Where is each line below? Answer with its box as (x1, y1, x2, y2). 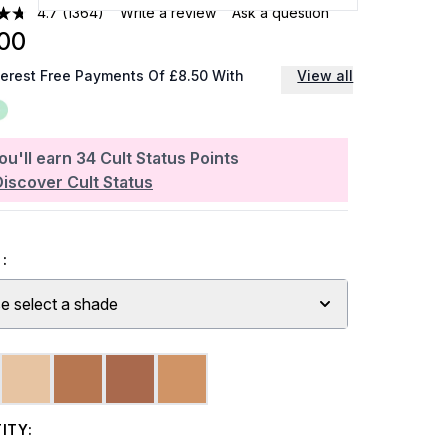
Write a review (120, 4, 217, 21)
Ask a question (232, 4, 330, 21)
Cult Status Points (100, 148, 239, 168)
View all (297, 67, 354, 84)
